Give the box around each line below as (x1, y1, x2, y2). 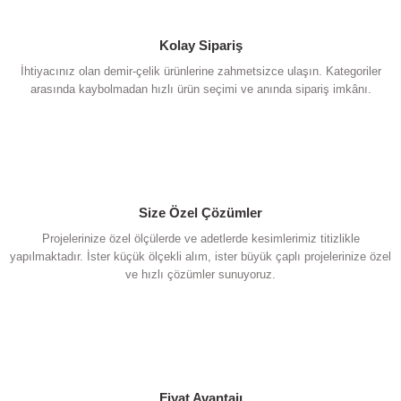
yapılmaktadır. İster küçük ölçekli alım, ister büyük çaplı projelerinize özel (10, 249, 391, 263)
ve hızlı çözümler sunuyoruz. (125, 267, 276, 281)
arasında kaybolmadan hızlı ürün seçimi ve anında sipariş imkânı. (30, 81, 371, 96)
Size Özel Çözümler (139, 204, 262, 220)
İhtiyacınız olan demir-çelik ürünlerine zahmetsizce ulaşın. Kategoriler (20, 64, 381, 78)
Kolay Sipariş (158, 37, 243, 53)
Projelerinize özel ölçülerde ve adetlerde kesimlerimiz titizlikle (41, 231, 360, 245)
